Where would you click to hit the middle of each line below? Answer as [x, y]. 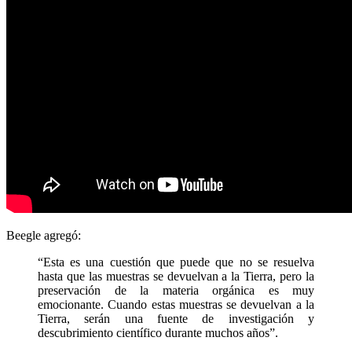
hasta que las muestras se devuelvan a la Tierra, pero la [176, 277]
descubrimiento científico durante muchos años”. [158, 333]
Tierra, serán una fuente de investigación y [176, 319]
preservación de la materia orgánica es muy [176, 291]
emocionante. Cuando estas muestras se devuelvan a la [176, 305]
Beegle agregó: [44, 236]
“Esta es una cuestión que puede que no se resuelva [176, 262]
